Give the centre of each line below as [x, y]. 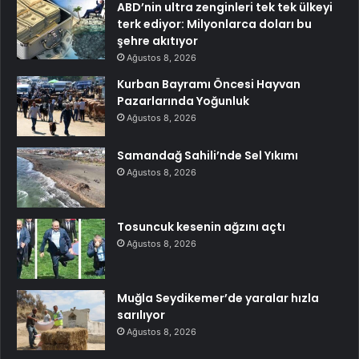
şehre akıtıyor [157, 41]
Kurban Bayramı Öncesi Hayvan [209, 85]
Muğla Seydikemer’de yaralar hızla [218, 298]
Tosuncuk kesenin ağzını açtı [201, 227]
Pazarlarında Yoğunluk [183, 101]
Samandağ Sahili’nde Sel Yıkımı [208, 156]
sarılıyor [141, 315]
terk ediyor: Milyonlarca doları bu [214, 24]
